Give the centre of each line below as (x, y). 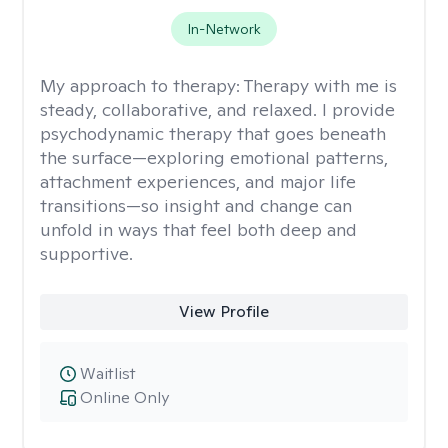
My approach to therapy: (142, 85)
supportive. (86, 253)
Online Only (124, 397)
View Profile (223, 311)
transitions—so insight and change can (196, 205)
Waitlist (108, 373)
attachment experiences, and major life (198, 181)
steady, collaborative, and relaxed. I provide (217, 109)
